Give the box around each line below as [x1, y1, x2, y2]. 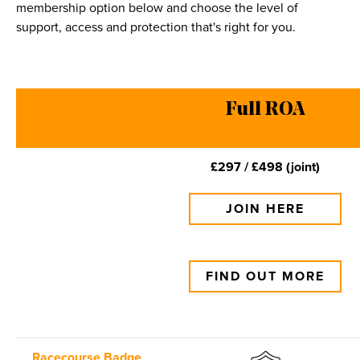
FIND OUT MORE [206, 268, 325, 285]
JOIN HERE [226, 201, 305, 218]
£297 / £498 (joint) [211, 159, 320, 176]
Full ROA [225, 100, 305, 121]
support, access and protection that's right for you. [16, 19, 296, 36]
